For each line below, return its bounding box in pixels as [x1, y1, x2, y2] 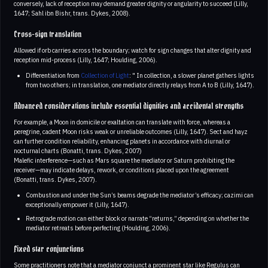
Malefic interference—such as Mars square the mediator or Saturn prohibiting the [14, 156, 234, 165]
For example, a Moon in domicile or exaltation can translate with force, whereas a [14, 118, 230, 127]
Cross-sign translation [14, 28, 81, 42]
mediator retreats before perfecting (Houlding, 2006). [25, 223, 170, 232]
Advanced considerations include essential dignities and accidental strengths [14, 99, 243, 114]
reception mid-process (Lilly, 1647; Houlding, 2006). [14, 56, 157, 65]
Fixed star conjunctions [14, 242, 84, 257]
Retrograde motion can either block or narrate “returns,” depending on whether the [25, 214, 249, 223]
